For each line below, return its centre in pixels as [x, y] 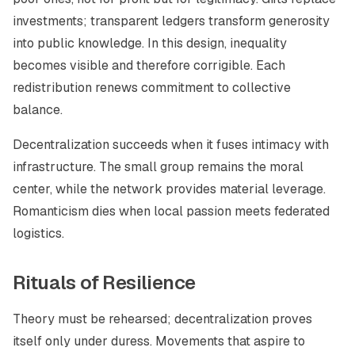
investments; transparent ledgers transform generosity [171, 21]
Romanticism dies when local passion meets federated [171, 211]
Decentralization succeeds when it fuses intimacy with [171, 145]
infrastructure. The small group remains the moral [158, 167]
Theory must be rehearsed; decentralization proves [162, 319]
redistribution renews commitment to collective [152, 88]
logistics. [38, 233]
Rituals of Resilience [104, 282]
